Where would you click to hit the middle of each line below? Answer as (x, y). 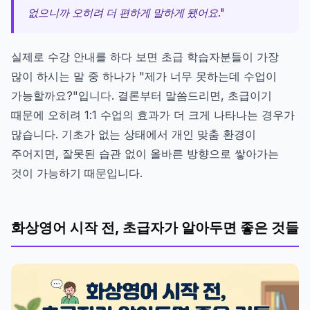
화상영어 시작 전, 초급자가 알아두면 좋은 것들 (155, 227)
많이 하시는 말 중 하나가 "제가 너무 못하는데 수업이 (144, 76)
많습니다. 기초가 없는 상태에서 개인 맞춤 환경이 (134, 134)
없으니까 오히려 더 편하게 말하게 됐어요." (126, 12)
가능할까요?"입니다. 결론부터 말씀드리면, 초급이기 (142, 95)
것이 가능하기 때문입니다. (77, 173)
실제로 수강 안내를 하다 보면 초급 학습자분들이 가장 (145, 56)
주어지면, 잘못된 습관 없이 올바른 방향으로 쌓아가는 (145, 153)
